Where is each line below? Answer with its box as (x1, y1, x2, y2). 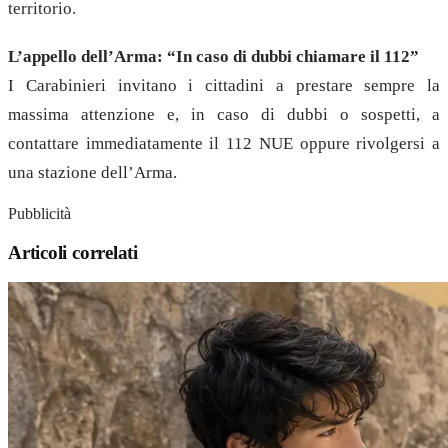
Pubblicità (8, 205, 71, 223)
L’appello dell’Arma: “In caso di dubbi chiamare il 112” (8, 46, 419, 66)
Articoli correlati (8, 242, 138, 264)
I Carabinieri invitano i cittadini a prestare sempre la (8, 75, 440, 95)
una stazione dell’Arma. (8, 162, 177, 182)
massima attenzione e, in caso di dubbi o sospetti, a (8, 104, 440, 124)
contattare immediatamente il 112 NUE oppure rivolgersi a (8, 133, 440, 153)
